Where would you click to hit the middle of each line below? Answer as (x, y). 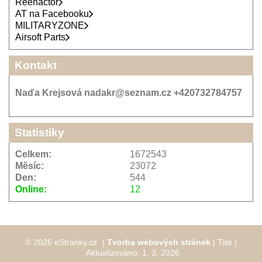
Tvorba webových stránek (159, 242)
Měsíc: (30, 166)
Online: (31, 189)
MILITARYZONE (50, 25)
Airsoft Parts (40, 37)
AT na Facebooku (52, 13)
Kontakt (36, 65)
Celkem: (33, 154)
